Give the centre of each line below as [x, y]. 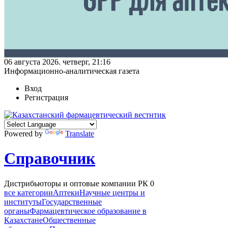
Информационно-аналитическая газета [72, 71]
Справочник [50, 159]
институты [23, 202]
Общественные [69, 220]
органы [17, 211]
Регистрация [46, 97]
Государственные [72, 202]
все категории [28, 192]
